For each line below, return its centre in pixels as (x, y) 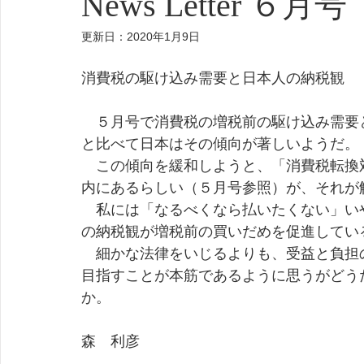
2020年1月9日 (163, 37)
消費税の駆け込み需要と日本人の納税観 (213, 78)
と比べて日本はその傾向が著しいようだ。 (220, 144)
